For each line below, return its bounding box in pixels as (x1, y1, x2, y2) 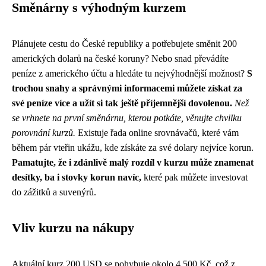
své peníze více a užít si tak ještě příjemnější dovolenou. (12, 98, 232, 109)
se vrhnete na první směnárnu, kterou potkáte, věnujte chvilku (12, 113, 242, 123)
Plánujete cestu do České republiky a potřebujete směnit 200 (12, 39, 237, 49)
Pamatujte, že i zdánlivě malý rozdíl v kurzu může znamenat (12, 157, 254, 168)
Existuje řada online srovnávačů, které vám (75, 128, 239, 138)
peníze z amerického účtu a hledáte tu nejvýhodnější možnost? (12, 68, 247, 79)
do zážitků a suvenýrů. (12, 187, 96, 198)
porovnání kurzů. (12, 128, 75, 138)
